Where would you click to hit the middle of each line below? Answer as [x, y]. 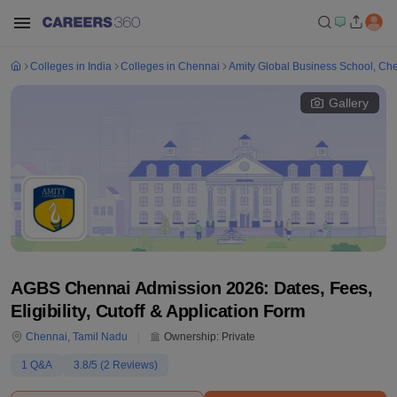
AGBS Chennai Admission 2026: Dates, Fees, [192, 288]
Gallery [349, 103]
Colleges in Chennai [170, 66]
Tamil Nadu [100, 337]
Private [238, 337]
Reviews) [134, 365]
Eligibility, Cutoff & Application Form [158, 311]
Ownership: [190, 337]
